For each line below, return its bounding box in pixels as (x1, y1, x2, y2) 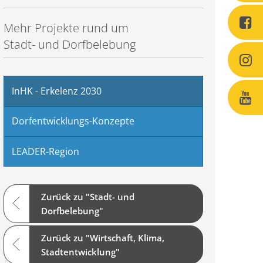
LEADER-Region (11, 144, 79, 158)
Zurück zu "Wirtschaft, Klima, (41, 231, 164, 244)
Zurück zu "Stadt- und (41, 190, 134, 203)
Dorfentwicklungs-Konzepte (11, 114, 134, 128)
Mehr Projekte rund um (4, 20, 129, 36)
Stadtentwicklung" (41, 245, 120, 258)
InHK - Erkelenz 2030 (11, 84, 102, 97)
